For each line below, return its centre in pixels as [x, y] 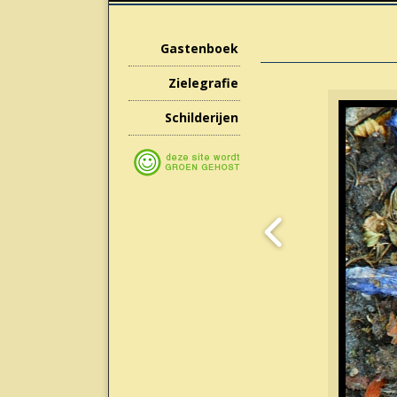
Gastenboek [199, 49]
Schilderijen [201, 118]
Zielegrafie [203, 83]
